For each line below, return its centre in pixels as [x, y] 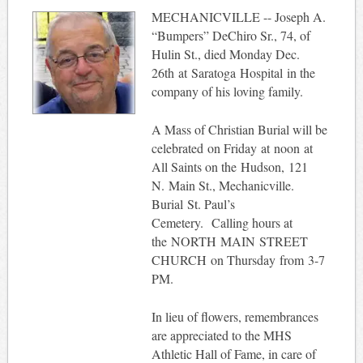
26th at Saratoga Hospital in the [233, 72]
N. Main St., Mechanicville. [222, 185]
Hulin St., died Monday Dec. [225, 53]
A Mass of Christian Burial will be [239, 129]
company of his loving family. [227, 91]
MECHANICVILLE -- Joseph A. [238, 16]
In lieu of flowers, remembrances [235, 316]
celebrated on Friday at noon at [232, 147]
